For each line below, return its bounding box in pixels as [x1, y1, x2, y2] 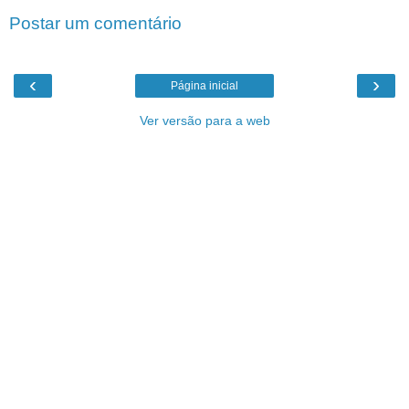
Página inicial [171, 79, 238, 93]
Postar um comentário [9, 13, 182, 33]
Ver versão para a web [139, 113, 270, 129]
